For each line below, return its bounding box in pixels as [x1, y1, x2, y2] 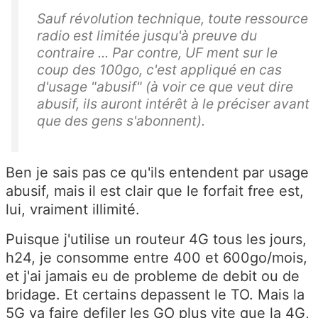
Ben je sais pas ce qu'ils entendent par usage [6, 163, 309, 181]
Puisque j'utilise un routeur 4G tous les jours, [6, 230, 307, 248]
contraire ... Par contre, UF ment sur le [37, 43, 278, 61]
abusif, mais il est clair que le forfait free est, [6, 182, 304, 199]
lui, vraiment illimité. [6, 200, 140, 218]
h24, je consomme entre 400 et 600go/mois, [6, 248, 307, 266]
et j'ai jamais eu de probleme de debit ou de [6, 267, 300, 285]
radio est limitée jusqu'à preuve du [37, 26, 257, 44]
